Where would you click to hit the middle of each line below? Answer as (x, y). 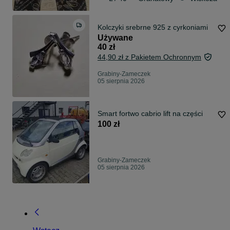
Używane (115, 38)
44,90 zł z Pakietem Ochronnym (149, 57)
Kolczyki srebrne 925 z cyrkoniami (153, 27)
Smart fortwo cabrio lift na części (150, 114)
